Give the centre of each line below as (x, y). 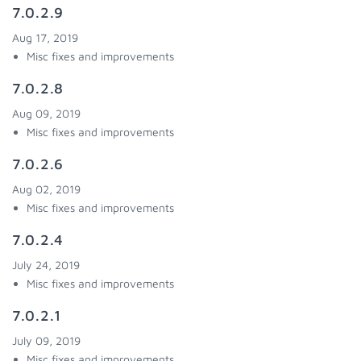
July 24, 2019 (46, 265)
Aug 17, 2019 (45, 37)
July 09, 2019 (46, 340)
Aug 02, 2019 (46, 189)
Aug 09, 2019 (46, 113)
